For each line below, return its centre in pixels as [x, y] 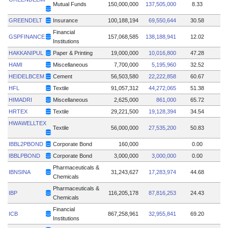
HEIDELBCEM [27, 76]
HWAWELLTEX [28, 123]
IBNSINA [20, 172]
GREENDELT [26, 20]
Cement [63, 76]
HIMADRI [21, 99]
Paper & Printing [73, 53]
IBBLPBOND [25, 155]
